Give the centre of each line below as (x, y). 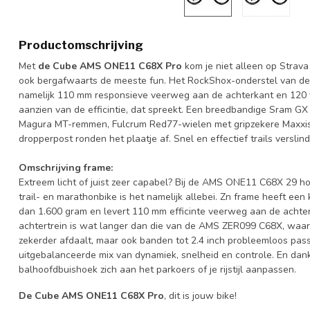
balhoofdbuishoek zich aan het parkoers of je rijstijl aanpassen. (157, 270)
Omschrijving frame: (66, 168)
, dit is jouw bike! (200, 295)
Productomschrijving (81, 45)
